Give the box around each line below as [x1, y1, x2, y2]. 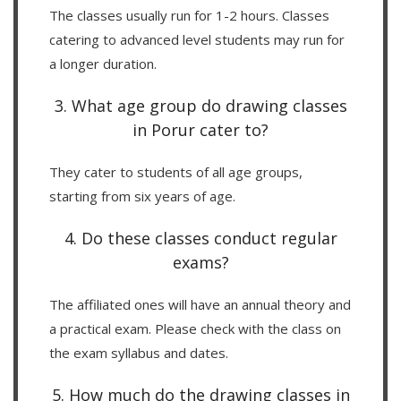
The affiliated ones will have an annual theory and [49, 294, 351, 313]
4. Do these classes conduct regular [64, 226, 337, 249]
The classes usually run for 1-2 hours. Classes [49, 5, 329, 24]
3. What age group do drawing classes [54, 94, 347, 116]
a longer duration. [49, 54, 157, 73]
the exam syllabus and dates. [49, 343, 228, 362]
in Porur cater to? [132, 118, 269, 141]
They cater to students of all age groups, [49, 162, 303, 181]
